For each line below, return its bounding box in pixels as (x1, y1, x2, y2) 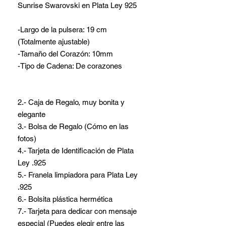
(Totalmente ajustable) (18, 37, 90, 46)
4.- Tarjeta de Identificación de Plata (18, 146, 134, 155)
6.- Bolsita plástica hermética (18, 194, 112, 203)
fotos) (18, 134, 36, 143)
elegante (18, 109, 45, 119)
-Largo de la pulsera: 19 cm (18, 25, 107, 34)
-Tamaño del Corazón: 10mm (18, 49, 113, 58)
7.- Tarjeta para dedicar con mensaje (18, 206, 137, 215)
